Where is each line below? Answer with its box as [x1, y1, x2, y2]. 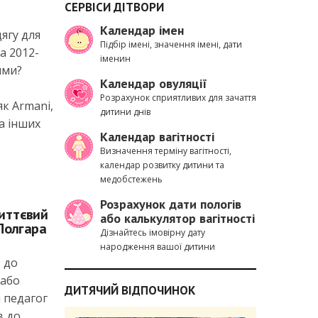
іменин [100, 53, 131, 65]
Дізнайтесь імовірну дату [100, 226, 205, 238]
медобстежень [100, 173, 163, 185]
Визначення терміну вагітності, [100, 145, 231, 157]
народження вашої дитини [100, 241, 215, 253]
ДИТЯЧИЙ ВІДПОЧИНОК [65, 283, 195, 298]
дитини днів [100, 106, 150, 118]
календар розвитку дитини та [100, 159, 224, 171]
